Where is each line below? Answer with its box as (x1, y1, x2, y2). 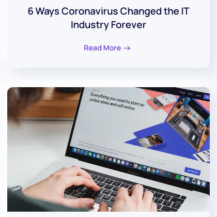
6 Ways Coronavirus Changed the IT (28, 4, 189, 18)
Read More (84, 42, 121, 53)
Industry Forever (71, 18, 146, 31)
